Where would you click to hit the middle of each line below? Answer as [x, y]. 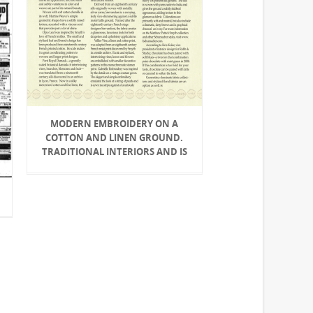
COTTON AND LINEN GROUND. [115, 137]
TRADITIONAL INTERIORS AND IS [114, 151]
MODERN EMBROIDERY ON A [115, 123]
